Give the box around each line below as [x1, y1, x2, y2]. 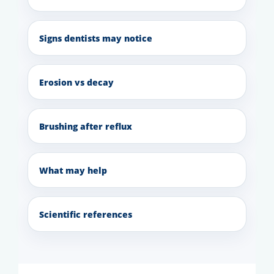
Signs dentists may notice [39, 32, 152, 44]
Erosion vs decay [39, 76, 114, 88]
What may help [39, 164, 107, 176]
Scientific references [39, 208, 132, 220]
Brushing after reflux [39, 120, 132, 132]
